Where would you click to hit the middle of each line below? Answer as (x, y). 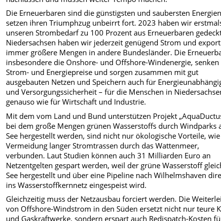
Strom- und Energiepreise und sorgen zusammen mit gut (102, 72)
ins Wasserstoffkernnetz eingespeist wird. (76, 185)
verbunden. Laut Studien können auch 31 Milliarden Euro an (109, 155)
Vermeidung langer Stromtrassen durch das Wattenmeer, (103, 145)
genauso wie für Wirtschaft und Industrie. (76, 102)
